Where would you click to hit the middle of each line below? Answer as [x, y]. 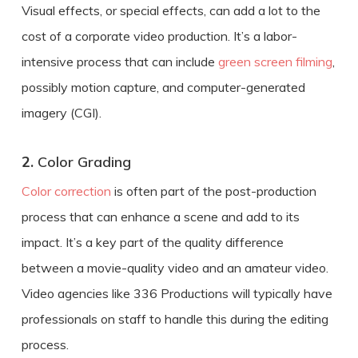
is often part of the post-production [213, 191]
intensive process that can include [119, 61]
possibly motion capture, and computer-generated [163, 87]
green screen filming [275, 61]
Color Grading [84, 161]
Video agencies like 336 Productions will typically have [177, 293]
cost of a [48, 36]
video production [179, 36]
